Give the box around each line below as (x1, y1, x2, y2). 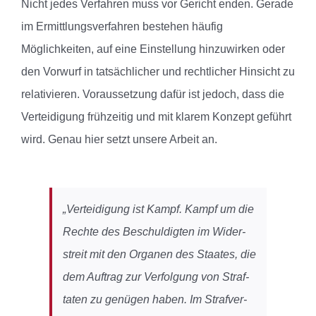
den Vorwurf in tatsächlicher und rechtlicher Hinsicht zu (21, 66, 295, 78)
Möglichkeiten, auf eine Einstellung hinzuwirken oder (21, 43, 285, 56)
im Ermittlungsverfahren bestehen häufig (21, 20, 223, 33)
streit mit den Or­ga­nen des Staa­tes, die (63, 248, 256, 261)
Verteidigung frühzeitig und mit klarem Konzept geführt (21, 111, 291, 123)
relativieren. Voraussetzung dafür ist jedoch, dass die (21, 88, 284, 101)
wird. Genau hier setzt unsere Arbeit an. (21, 133, 217, 146)
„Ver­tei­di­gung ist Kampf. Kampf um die (63, 203, 254, 216)
